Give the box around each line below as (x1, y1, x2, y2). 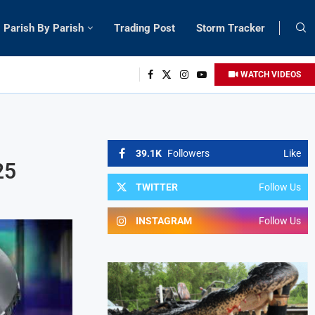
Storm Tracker (196, 21, 265, 34)
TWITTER (136, 181, 179, 193)
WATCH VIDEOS (238, 69, 301, 79)
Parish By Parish (4, 21, 84, 34)
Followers (167, 147, 210, 159)
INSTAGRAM (136, 214, 193, 226)
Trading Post (114, 21, 175, 34)
